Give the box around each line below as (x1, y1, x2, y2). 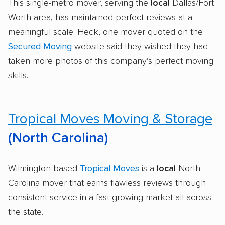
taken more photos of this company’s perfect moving (8, 56, 213, 66)
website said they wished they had (72, 42, 208, 51)
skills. (8, 71, 28, 80)
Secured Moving (8, 42, 72, 51)
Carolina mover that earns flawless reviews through (8, 178, 206, 188)
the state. (8, 207, 43, 217)
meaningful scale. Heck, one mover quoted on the (8, 27, 203, 37)
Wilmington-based (8, 164, 80, 173)
